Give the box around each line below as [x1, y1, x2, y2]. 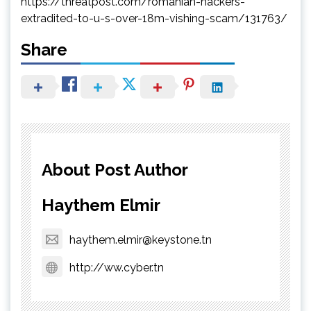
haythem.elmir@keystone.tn [69, 233, 212, 246]
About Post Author [42, 159, 188, 180]
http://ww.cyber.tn [69, 260, 164, 274]
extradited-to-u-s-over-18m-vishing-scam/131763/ [21, 11, 287, 25]
